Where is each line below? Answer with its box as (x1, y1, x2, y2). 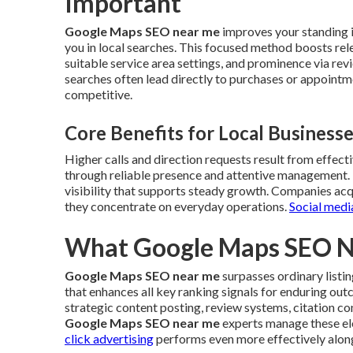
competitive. (65, 86, 132, 102)
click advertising (65, 330, 154, 346)
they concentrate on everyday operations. (65, 198, 289, 214)
